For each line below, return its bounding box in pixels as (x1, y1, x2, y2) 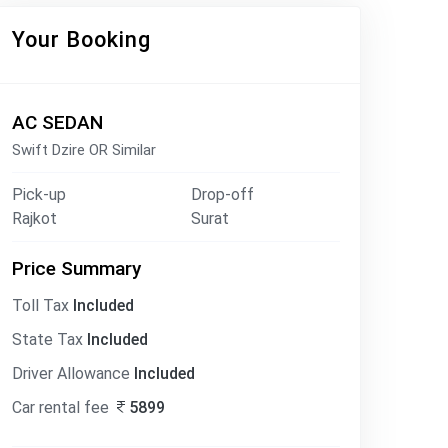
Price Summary (12, 257, 141, 280)
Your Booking (12, 27, 151, 52)
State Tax (12, 330, 87, 349)
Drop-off (191, 185, 254, 204)
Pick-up (12, 185, 66, 204)
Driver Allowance (12, 364, 134, 383)
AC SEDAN (12, 111, 103, 134)
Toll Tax (12, 296, 73, 315)
